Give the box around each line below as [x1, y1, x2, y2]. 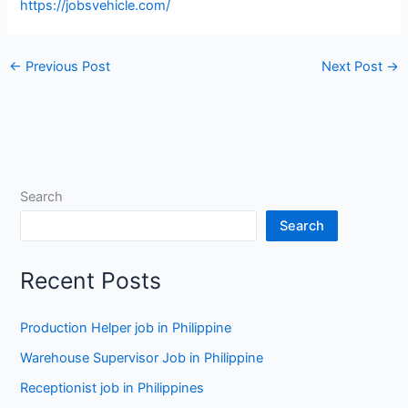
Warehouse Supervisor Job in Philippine [20, 349, 264, 366]
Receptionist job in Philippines [20, 379, 205, 396]
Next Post [321, 58, 387, 76]
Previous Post [21, 58, 110, 76]
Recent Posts [20, 266, 162, 294]
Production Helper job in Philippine [20, 319, 232, 336]
